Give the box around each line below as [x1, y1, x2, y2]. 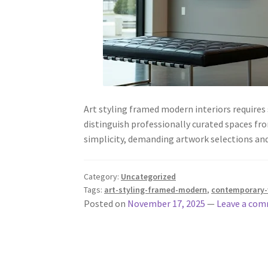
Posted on [84, 197, 128, 210]
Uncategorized [121, 171, 176, 182]
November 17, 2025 [127, 197, 206, 210]
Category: [84, 171, 121, 182]
